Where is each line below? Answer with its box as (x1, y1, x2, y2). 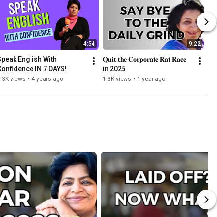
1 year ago (137, 76, 165, 83)
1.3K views (103, 76, 131, 83)
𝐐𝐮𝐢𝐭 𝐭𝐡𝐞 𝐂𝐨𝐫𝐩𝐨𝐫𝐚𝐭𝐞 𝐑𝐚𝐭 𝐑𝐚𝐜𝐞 (103, 55, 186, 63)
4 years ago (31, 76, 63, 83)
